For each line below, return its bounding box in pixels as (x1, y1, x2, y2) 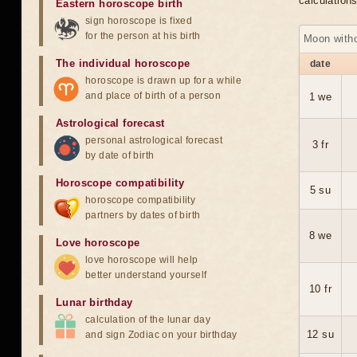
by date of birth (85, 150, 155, 161)
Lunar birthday (56, 296, 133, 308)
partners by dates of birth (85, 210, 201, 221)
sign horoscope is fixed (85, 15, 193, 26)
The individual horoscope (56, 57, 190, 69)
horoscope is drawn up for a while (85, 75, 242, 86)
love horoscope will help (85, 254, 198, 265)
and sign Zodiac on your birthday (85, 329, 237, 340)
